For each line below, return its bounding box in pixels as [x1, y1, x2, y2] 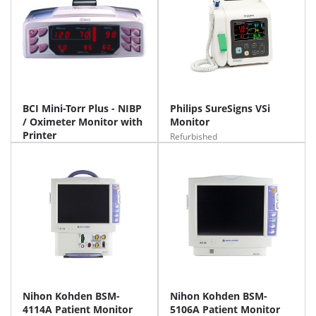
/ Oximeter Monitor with [23, 115, 142, 128]
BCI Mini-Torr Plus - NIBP [23, 102, 142, 115]
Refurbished [170, 130, 217, 142]
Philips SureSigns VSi [170, 102, 270, 115]
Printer [23, 128, 56, 142]
